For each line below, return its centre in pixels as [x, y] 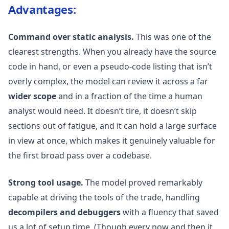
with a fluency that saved [170, 212]
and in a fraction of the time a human [129, 96]
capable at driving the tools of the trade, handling [104, 197]
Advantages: [42, 9]
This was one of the [173, 37]
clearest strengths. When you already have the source [112, 52]
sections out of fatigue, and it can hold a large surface [112, 126]
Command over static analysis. [71, 37]
